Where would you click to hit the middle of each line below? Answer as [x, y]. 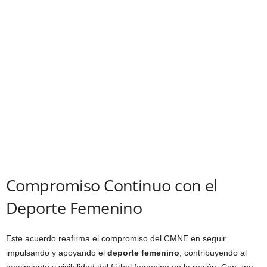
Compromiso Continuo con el [112, 185]
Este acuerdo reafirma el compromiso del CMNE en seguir [116, 239]
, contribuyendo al [213, 253]
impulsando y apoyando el [57, 253]
